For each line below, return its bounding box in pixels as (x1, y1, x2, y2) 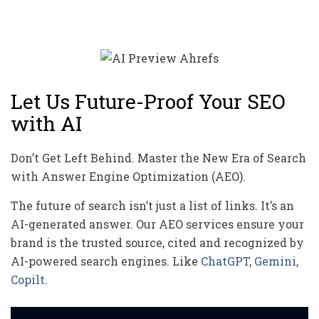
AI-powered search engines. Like (11, 253, 201, 268)
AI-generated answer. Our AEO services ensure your (11, 216, 304, 231)
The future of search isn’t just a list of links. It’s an (11, 197, 294, 213)
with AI (11, 110, 82, 137)
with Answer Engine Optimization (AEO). (11, 168, 246, 184)
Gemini (254, 253, 296, 268)
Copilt (11, 271, 45, 287)
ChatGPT (201, 253, 249, 268)
